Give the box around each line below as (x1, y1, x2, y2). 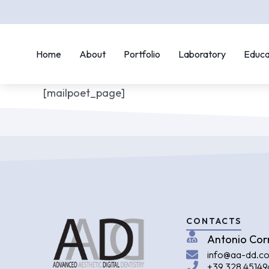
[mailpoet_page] (43, 86, 125, 100)
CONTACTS (186, 216, 241, 226)
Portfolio (124, 47, 160, 60)
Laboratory (178, 47, 226, 60)
